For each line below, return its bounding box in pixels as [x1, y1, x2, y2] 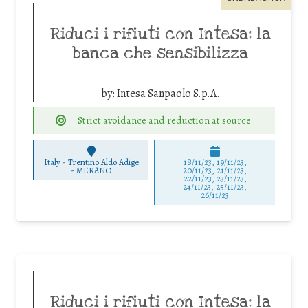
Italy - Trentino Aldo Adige [43, 155, 139, 168]
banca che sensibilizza [72, 43, 248, 64]
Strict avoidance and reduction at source [77, 113, 251, 127]
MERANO [76, 164, 112, 176]
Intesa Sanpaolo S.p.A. [116, 85, 220, 101]
